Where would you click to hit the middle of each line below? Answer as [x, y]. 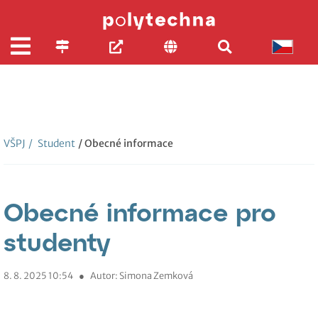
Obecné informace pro [140, 212]
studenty [57, 241]
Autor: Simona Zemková [142, 275]
